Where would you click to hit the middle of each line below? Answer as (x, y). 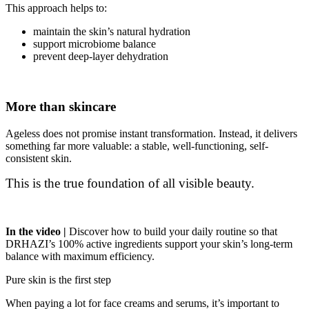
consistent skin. (39, 158)
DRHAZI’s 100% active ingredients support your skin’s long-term (149, 243)
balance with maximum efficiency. (80, 256)
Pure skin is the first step (58, 279)
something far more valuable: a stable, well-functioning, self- (137, 146)
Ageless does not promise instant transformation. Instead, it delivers (151, 133)
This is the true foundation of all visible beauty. (130, 183)
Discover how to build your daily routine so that (173, 231)
